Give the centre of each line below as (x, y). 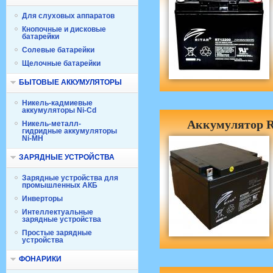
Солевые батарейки (58, 50)
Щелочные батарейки (61, 63)
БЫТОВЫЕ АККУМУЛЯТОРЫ (70, 82)
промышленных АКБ (60, 185)
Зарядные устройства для (70, 178)
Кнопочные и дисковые (64, 29)
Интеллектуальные (58, 212)
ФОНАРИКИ (40, 259)
